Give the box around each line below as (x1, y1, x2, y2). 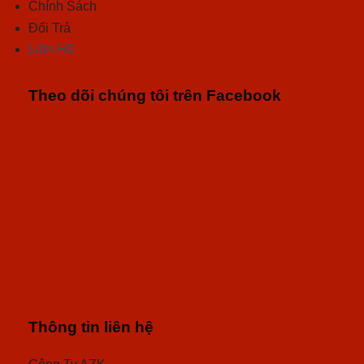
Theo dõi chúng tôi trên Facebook (28, 87, 281, 105)
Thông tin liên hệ (28, 318, 154, 336)
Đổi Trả (28, 20, 71, 35)
